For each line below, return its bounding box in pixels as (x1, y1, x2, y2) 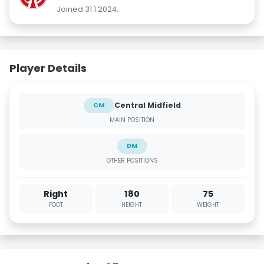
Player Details (9, 60, 87, 75)
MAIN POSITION (110, 115, 154, 124)
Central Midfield (114, 100, 181, 110)
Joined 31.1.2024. (57, 4, 118, 14)
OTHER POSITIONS (106, 156, 158, 165)
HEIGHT (121, 200, 143, 210)
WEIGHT (197, 200, 220, 210)
